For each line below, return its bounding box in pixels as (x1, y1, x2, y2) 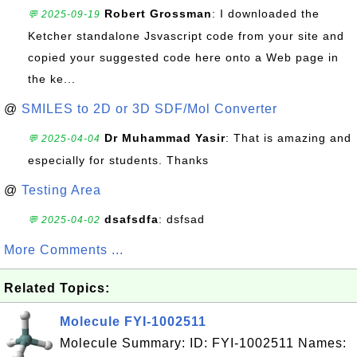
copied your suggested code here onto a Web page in (28, 51, 339, 64)
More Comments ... (4, 243, 124, 257)
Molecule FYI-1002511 (60, 315, 206, 328)
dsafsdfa (104, 213, 159, 226)
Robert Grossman (104, 7, 212, 20)
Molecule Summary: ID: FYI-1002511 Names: (60, 336, 347, 350)
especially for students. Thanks (28, 154, 209, 167)
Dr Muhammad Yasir (104, 131, 226, 144)
